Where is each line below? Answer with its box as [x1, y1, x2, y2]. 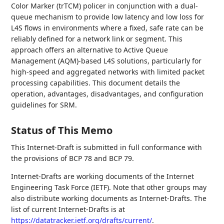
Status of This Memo [11, 123, 113, 137]
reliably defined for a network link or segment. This [11, 34, 183, 43]
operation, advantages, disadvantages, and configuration [11, 89, 204, 98]
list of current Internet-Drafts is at [11, 204, 125, 214]
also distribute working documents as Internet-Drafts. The [11, 193, 207, 203]
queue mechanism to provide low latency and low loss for [11, 12, 204, 21]
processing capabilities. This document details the [11, 78, 180, 87]
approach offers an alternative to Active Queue [11, 45, 168, 54]
